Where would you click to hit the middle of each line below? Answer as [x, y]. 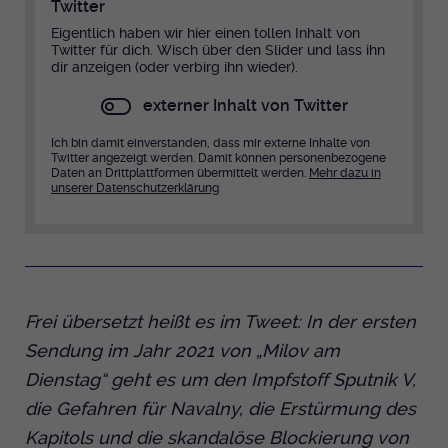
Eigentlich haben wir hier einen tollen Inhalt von [205, 33]
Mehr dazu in [345, 173]
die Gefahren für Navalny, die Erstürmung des [220, 408]
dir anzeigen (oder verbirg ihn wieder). [174, 67]
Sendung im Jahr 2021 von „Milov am [182, 350]
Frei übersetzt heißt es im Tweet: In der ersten [220, 321]
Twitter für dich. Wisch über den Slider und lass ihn [218, 50]
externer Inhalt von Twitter [245, 106]
